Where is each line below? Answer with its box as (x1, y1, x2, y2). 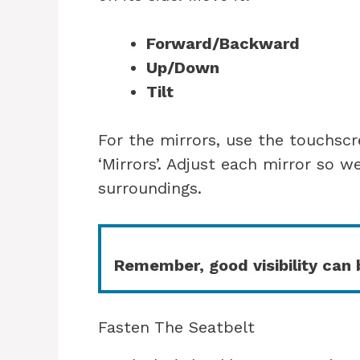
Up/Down (146, 57, 219, 77)
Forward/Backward (146, 33, 300, 53)
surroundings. (98, 178, 202, 198)
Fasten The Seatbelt (98, 317, 255, 337)
